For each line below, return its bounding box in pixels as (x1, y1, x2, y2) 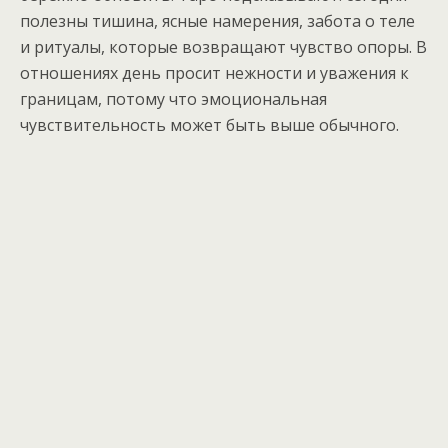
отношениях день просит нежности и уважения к (20, 62, 409, 84)
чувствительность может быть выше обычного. (20, 114, 399, 136)
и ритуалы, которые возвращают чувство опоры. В (20, 36, 427, 58)
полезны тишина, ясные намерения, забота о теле (20, 10, 415, 32)
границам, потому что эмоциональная (20, 88, 327, 110)
